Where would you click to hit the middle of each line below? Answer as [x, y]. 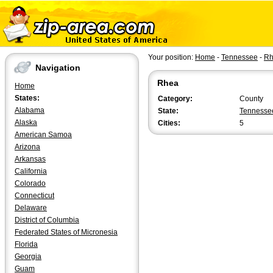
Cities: [169, 123]
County [251, 99]
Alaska [26, 122]
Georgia [28, 257]
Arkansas [30, 159]
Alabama [30, 110]
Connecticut [34, 196]
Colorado [30, 183]
